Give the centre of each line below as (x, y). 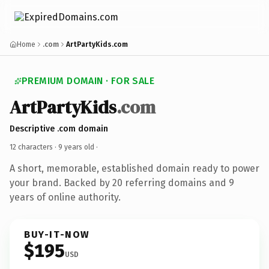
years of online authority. (65, 197)
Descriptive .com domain (59, 128)
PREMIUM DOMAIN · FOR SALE (88, 81)
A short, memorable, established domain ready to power (134, 168)
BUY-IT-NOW (57, 234)
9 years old (76, 147)
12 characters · (34, 147)
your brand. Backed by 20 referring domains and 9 (122, 183)
